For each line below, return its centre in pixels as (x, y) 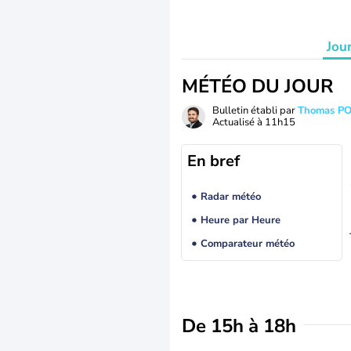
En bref (213, 161)
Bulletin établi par (255, 110)
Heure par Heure (240, 221)
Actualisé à (239, 122)
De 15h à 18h (239, 326)
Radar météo (230, 197)
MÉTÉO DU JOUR (257, 86)
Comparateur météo (247, 244)
